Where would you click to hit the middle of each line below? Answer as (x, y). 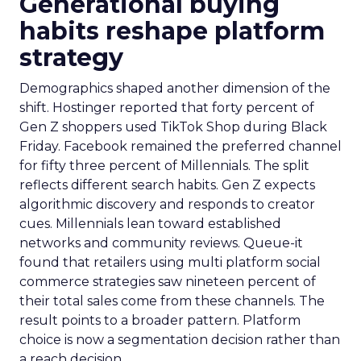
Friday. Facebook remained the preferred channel (180, 146)
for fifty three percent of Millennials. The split (164, 166)
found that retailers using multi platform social (170, 262)
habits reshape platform (172, 31)
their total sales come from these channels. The (172, 301)
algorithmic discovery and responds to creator (167, 204)
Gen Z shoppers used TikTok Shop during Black (173, 127)
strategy (71, 58)
